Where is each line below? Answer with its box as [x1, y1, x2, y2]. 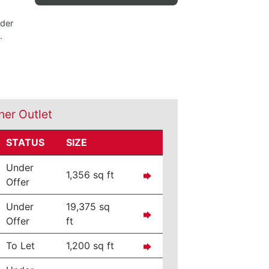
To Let [6, 240, 35, 252]
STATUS [6, 136, 45, 148]
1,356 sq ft [66, 169, 115, 181]
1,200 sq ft [66, 240, 115, 252]
